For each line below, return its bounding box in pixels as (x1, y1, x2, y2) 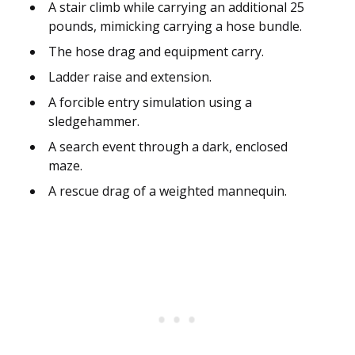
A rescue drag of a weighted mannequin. (48, 182, 287, 200)
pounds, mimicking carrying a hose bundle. (48, 17, 302, 36)
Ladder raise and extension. (48, 68, 212, 86)
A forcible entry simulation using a (48, 94, 252, 112)
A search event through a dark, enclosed (48, 138, 288, 156)
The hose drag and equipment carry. (48, 43, 264, 61)
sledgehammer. (48, 113, 139, 131)
